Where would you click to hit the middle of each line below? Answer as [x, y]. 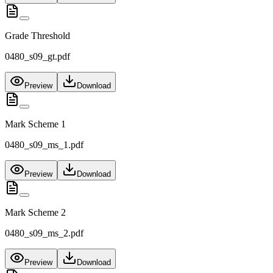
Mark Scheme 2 [35, 213]
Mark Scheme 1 [35, 124]
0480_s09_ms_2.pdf [44, 233]
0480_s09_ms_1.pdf [44, 145]
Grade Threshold [37, 36]
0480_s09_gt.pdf [37, 57]
